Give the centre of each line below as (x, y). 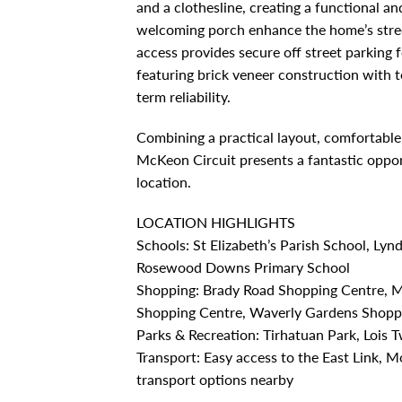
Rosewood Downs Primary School (243, 267)
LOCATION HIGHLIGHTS (216, 222)
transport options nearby (215, 379)
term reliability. (184, 96)
